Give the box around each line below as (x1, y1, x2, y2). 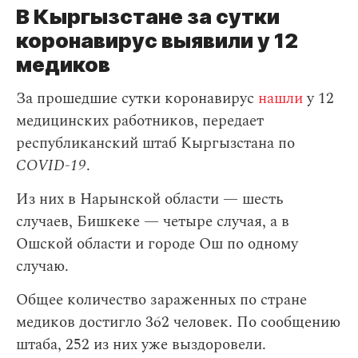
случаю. (16, 255, 69, 278)
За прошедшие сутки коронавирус (16, 87, 258, 110)
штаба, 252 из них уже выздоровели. (16, 333, 266, 356)
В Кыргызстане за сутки (16, 4, 280, 29)
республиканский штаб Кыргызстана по (16, 132, 295, 155)
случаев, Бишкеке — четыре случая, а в (16, 210, 289, 233)
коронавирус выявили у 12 (16, 28, 298, 53)
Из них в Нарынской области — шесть (16, 188, 284, 211)
